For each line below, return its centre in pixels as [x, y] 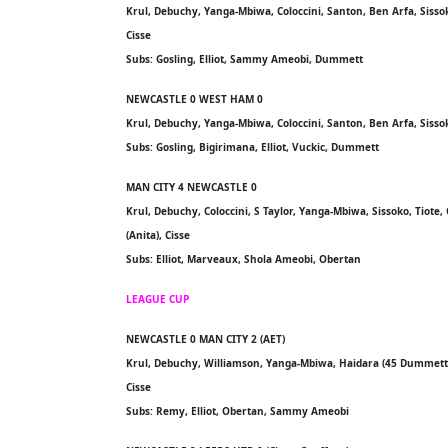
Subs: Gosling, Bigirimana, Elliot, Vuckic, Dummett [252, 147]
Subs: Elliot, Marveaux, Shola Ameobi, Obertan [243, 259]
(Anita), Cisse [158, 235]
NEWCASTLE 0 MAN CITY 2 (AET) [205, 339]
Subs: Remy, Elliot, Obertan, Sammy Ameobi [237, 411]
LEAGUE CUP [157, 299]
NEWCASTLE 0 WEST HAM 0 [194, 99]
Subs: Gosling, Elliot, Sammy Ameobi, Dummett [244, 59]
